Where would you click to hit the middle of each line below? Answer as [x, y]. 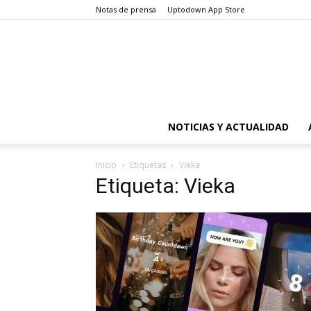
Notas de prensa [126, 9]
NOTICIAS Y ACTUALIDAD [228, 127]
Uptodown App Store [206, 9]
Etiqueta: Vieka [166, 186]
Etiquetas [148, 165]
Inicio [106, 165]
